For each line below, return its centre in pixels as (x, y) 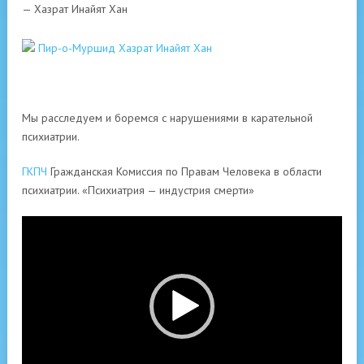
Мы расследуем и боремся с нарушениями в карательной (167, 118)
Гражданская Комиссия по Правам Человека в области (184, 171)
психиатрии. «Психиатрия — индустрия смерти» (138, 190)
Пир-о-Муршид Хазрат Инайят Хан (125, 48)
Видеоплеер (53, 224)
